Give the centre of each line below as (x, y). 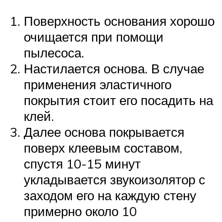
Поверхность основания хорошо (119, 21)
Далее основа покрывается (104, 132)
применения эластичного (98, 84)
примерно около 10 (80, 211)
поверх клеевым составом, (103, 148)
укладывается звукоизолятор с (114, 180)
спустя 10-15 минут (82, 164)
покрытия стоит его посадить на (118, 100)
